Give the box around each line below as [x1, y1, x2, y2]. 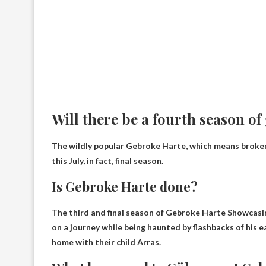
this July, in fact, [52, 156, 115, 166]
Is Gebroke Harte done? [52, 178, 198, 195]
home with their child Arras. [52, 237, 161, 247]
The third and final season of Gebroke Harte [52, 207, 226, 217]
